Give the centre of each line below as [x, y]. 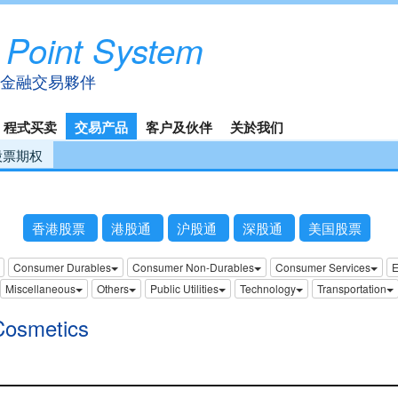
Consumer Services [322, 267]
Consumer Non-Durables [193, 267]
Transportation [351, 289]
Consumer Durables [62, 267]
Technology [267, 289]
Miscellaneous [40, 289]
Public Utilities [184, 289]
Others [112, 289]
